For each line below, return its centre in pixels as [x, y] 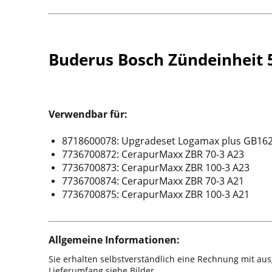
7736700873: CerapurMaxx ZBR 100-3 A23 [156, 168]
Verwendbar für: [88, 114]
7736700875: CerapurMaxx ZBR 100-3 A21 [156, 194]
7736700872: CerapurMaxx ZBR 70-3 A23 [153, 154]
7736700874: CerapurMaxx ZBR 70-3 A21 [153, 181]
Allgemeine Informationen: [114, 240]
